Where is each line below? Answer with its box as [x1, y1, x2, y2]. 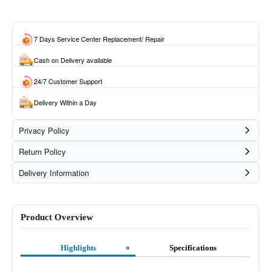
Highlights [60, 243, 96, 252]
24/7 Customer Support [34, 76, 102, 86]
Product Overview [21, 212, 93, 222]
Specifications [169, 243, 217, 252]
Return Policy [19, 145, 66, 157]
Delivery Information [19, 166, 89, 178]
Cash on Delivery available [34, 54, 112, 65]
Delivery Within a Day [34, 97, 97, 107]
